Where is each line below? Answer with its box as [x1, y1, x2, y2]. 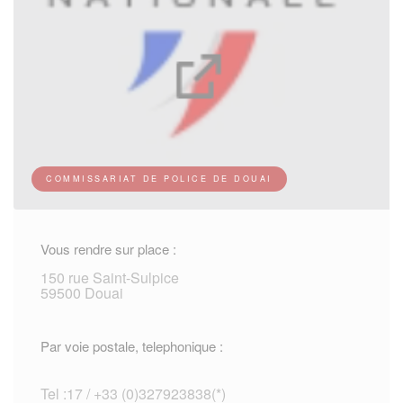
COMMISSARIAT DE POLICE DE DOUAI [46, 173, 273, 185]
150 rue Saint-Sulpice [40, 267, 179, 289]
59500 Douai [40, 282, 123, 304]
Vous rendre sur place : [40, 239, 176, 259]
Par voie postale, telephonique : [40, 336, 223, 356]
